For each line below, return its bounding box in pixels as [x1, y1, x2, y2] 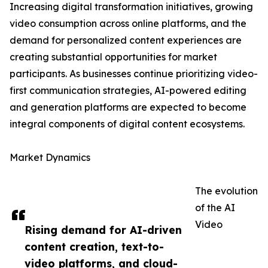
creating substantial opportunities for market [10, 51, 217, 63]
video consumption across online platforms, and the [10, 17, 246, 30]
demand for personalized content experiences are [10, 34, 242, 47]
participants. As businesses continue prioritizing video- [10, 68, 258, 80]
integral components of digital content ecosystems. [10, 118, 245, 130]
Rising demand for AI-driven [25, 223, 182, 237]
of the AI [195, 202, 235, 214]
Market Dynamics [10, 151, 90, 164]
